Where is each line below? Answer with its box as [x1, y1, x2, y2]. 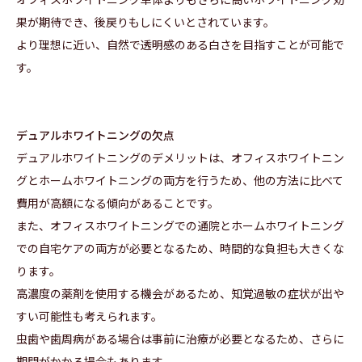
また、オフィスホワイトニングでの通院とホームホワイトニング [16, 217, 344, 234]
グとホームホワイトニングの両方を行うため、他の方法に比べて [16, 172, 343, 189]
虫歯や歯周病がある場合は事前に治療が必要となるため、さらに [16, 330, 344, 347]
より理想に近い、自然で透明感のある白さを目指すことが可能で [16, 36, 344, 53]
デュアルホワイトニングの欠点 [16, 127, 175, 144]
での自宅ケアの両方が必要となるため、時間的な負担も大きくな [16, 240, 344, 257]
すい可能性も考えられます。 [16, 308, 162, 325]
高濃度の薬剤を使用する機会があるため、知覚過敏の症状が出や [16, 285, 344, 302]
